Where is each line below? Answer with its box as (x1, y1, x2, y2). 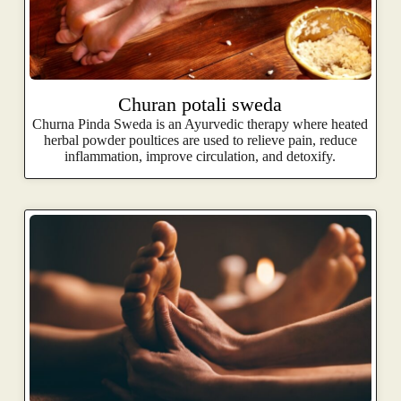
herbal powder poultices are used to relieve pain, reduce (43, 132, 357, 148)
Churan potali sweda (118, 92, 283, 115)
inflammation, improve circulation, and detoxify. (64, 148, 337, 164)
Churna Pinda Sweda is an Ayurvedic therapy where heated (32, 115, 369, 132)
